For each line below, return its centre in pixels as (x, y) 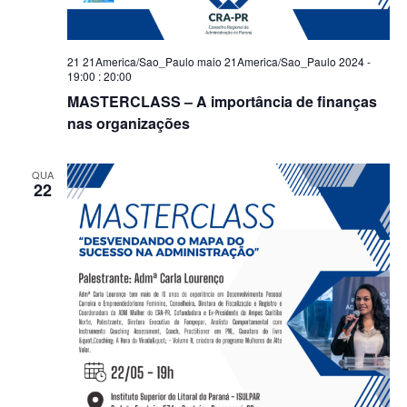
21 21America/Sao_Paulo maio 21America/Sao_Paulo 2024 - (218, 61)
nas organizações (128, 123)
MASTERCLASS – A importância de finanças (222, 101)
